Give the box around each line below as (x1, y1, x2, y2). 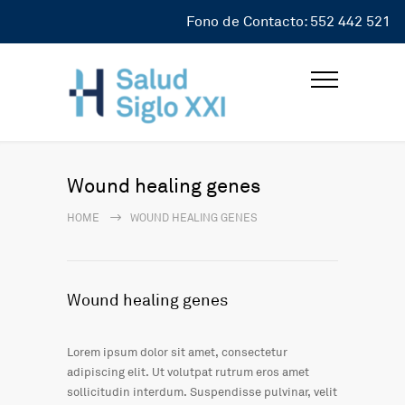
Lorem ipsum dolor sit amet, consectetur (67, 345, 287, 360)
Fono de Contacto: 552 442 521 (186, 13, 391, 31)
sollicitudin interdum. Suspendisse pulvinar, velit (67, 385, 337, 400)
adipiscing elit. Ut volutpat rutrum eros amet (67, 365, 309, 380)
